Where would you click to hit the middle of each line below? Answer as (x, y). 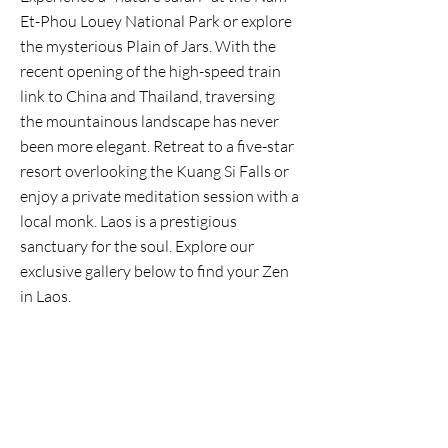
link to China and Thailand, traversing (147, 96)
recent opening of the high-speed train (150, 71)
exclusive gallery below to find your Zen (154, 271)
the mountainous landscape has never (149, 121)
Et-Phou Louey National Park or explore (156, 21)
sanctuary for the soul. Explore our (137, 246)
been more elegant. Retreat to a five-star (157, 146)
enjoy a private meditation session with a (159, 196)
